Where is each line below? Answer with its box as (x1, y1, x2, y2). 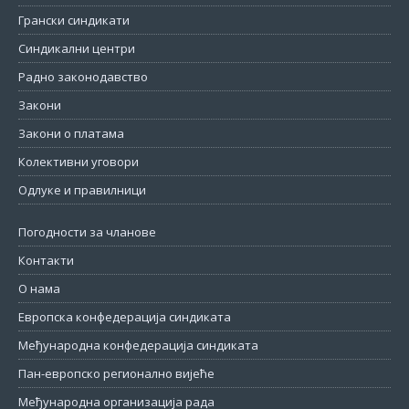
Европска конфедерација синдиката (18, 309, 231, 326)
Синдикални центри (18, 40, 135, 58)
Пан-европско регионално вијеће (18, 365, 215, 383)
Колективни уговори (18, 153, 139, 171)
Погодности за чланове (18, 224, 156, 241)
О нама (18, 280, 60, 298)
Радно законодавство (18, 68, 148, 86)
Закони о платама (18, 125, 124, 142)
